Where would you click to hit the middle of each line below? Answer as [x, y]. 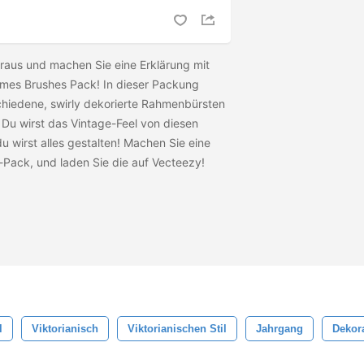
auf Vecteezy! [170, 162]
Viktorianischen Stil [177, 329]
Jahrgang [279, 329]
